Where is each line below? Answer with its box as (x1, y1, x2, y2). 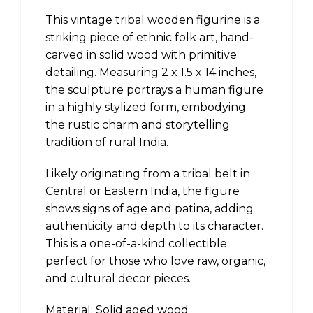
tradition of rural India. (45, 136, 168, 149)
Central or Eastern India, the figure (45, 184, 240, 198)
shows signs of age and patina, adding (45, 202, 254, 215)
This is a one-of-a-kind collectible (45, 237, 227, 250)
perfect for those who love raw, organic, (45, 254, 265, 268)
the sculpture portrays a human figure (45, 83, 263, 96)
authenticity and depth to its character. (45, 219, 263, 233)
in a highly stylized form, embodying (45, 101, 246, 114)
